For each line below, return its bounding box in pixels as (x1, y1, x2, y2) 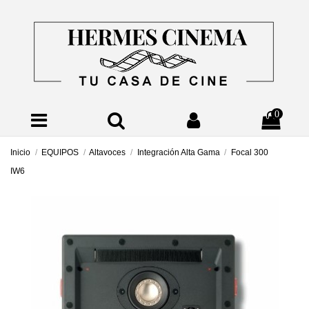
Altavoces (89, 148, 126, 157)
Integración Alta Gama (137, 148, 220, 157)
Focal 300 (230, 148, 268, 157)
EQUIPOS (41, 148, 79, 157)
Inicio (10, 148, 30, 157)
